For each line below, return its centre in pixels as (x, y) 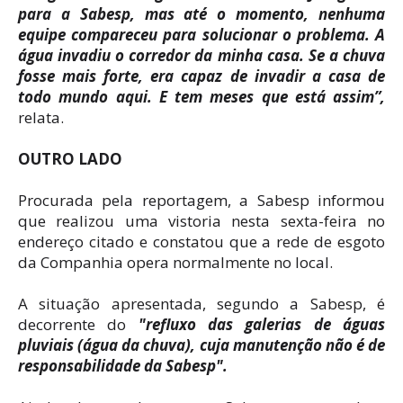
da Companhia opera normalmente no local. (177, 262)
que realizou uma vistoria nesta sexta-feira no (201, 220)
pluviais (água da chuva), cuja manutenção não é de (201, 345)
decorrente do (78, 324)
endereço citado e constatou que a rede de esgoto (201, 241)
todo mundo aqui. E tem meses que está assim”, (201, 96)
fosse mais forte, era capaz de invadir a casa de (201, 76)
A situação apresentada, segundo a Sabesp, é (201, 303)
